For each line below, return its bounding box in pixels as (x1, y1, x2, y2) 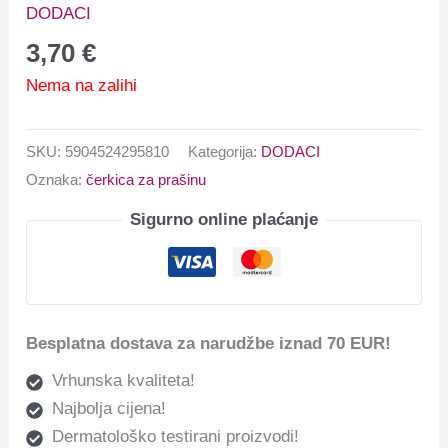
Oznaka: (26, 171, 87, 189)
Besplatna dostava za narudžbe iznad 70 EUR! (26, 334, 392, 354)
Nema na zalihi (26, 75, 138, 95)
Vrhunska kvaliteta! (51, 370, 195, 390)
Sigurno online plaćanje (130, 210, 318, 230)
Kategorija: (188, 143, 262, 161)
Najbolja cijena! (51, 398, 166, 418)
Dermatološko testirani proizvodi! (51, 426, 299, 446)
